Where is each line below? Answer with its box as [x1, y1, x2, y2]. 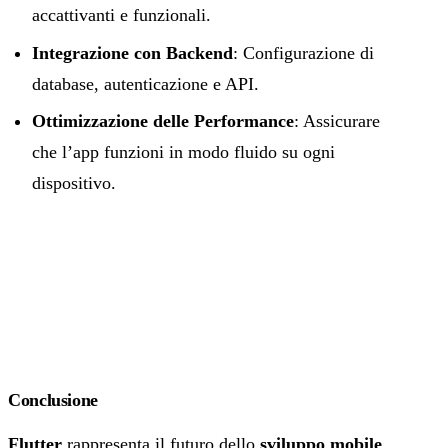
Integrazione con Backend [32, 42, 233, 63]
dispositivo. [32, 173, 116, 194]
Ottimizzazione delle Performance [32, 111, 294, 132]
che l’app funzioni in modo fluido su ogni [32, 142, 335, 163]
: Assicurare [294, 111, 380, 132]
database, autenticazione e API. [32, 73, 259, 94]
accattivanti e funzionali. [32, 5, 211, 26]
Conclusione [8, 390, 99, 411]
